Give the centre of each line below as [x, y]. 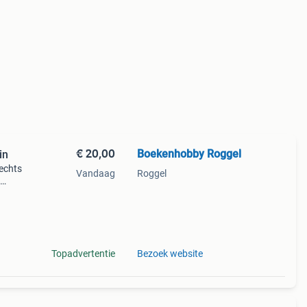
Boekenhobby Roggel [189, 154]
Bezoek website [170, 254]
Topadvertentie [83, 254]
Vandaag [95, 173]
